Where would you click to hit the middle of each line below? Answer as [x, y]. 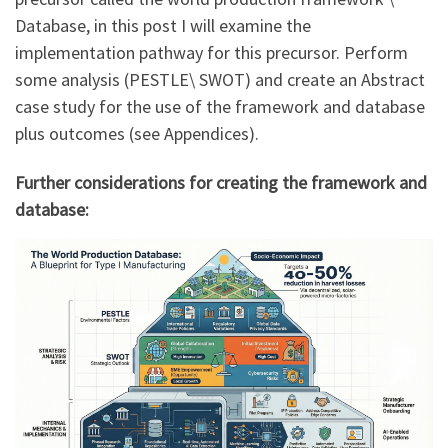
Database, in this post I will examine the [163, 25]
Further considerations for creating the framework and [221, 183]
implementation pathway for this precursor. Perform [211, 52]
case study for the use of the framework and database [220, 106]
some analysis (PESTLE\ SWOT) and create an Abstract [220, 79]
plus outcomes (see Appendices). [137, 133]
